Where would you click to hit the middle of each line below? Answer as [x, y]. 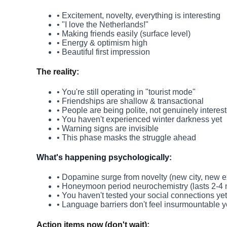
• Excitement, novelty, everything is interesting [139, 16]
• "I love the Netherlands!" [103, 25]
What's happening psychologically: [104, 157]
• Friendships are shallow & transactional [130, 101]
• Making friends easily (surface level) [124, 34]
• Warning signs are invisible [108, 128]
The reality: [58, 72]
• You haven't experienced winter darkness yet [139, 119]
